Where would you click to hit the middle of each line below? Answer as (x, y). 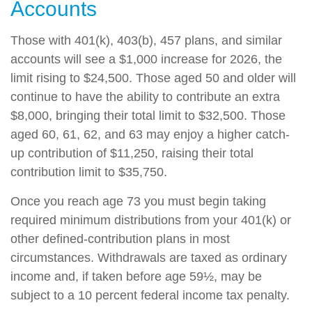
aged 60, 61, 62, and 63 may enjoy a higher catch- (150, 134)
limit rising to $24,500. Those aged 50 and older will (153, 78)
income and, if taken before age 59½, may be (136, 276)
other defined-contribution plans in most (120, 239)
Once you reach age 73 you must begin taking (138, 201)
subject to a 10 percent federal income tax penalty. (150, 295)
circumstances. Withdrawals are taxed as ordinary (149, 258)
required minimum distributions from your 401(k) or (151, 220)
